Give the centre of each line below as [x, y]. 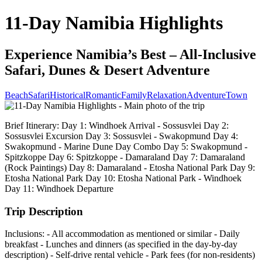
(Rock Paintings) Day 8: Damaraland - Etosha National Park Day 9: [130, 167]
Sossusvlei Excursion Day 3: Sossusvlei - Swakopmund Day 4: [121, 136]
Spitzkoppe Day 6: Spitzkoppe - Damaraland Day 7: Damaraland [125, 157]
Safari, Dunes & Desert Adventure [107, 70]
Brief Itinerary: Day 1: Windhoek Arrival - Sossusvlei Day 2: [117, 125]
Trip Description [44, 211]
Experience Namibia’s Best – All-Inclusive [130, 54]
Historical [68, 95]
